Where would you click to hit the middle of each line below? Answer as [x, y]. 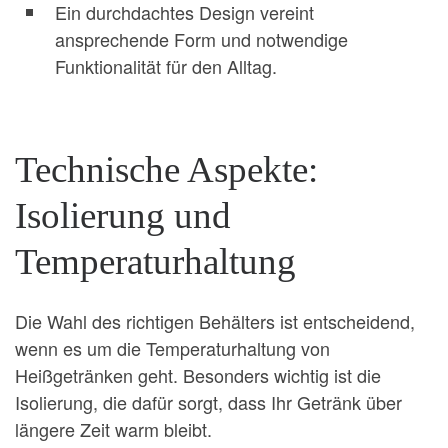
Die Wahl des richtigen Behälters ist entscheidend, [215, 320]
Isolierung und [123, 216]
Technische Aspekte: [166, 170]
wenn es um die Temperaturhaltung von [172, 347]
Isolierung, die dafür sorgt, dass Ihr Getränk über [208, 401]
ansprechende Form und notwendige [201, 39]
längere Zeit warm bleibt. [113, 428]
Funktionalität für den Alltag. [166, 66]
